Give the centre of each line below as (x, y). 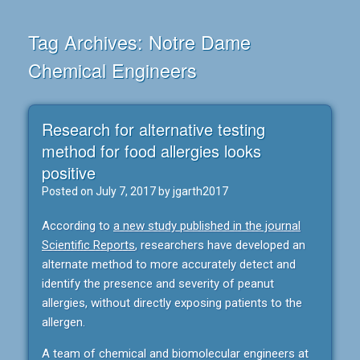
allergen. (63, 323)
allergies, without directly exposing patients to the (172, 303)
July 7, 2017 (126, 192)
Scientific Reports (88, 245)
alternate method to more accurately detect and (169, 265)
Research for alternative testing (153, 129)
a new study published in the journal (207, 226)
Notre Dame (200, 42)
